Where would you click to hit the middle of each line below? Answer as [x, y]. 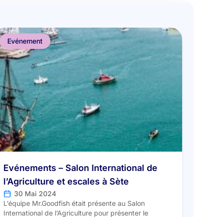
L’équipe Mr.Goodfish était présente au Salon [74, 203]
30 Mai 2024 [35, 194]
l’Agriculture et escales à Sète [66, 181]
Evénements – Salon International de [80, 168]
